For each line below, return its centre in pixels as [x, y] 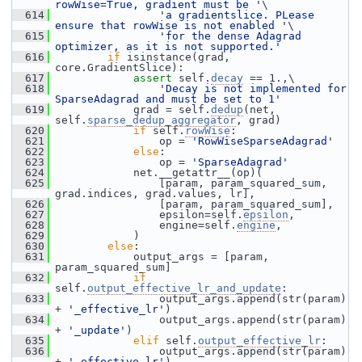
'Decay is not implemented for [253, 88]
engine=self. [143, 225]
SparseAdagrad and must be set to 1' [168, 99]
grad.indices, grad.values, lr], [155, 194]
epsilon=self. [146, 215]
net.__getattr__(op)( [156, 173]
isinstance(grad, [175, 57]
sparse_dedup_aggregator [162, 120]
